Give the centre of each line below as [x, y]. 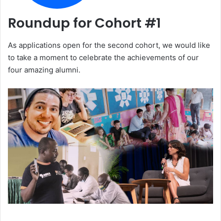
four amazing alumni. [44, 70]
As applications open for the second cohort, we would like [109, 45]
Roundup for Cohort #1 [84, 23]
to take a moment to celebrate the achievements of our [103, 57]
